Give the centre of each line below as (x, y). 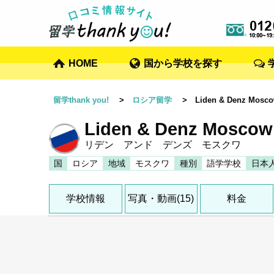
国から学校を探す (183, 63)
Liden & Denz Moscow (179, 129)
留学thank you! (81, 100)
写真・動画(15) (161, 199)
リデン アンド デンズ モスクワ (163, 145)
